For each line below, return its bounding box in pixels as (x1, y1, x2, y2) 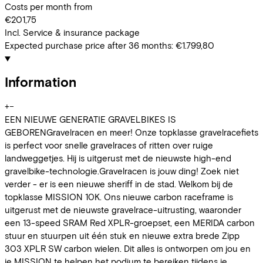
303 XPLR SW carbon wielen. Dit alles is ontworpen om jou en (5, 242, 251, 254)
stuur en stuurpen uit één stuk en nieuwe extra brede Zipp (5, 230, 240, 241)
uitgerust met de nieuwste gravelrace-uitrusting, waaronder (5, 204, 241, 215)
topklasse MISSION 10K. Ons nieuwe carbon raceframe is (5, 191, 233, 202)
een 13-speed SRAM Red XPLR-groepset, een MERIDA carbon (5, 217, 255, 228)
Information (5, 74, 76, 90)
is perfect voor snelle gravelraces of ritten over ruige (5, 139, 213, 150)
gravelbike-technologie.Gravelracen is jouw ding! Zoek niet (5, 165, 239, 176)
